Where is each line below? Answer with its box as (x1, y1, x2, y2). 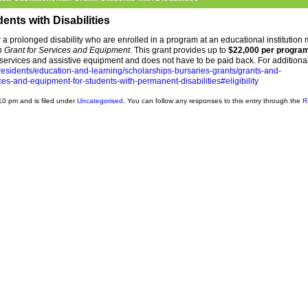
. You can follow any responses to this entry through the (123, 97, 302, 104)
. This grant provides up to (130, 45, 228, 55)
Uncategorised (77, 97, 123, 104)
